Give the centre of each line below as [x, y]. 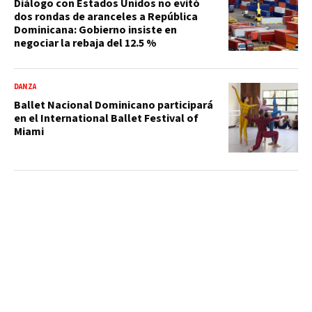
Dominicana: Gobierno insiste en [95, 30]
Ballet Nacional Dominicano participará [114, 105]
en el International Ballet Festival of [106, 118]
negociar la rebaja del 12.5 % [85, 43]
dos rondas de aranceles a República [106, 16]
